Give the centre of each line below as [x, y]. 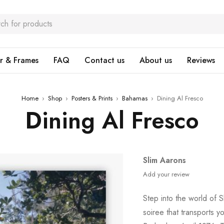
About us [156, 60]
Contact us [104, 60]
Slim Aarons [165, 160]
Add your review [166, 174]
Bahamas [134, 98]
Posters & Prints [92, 98]
